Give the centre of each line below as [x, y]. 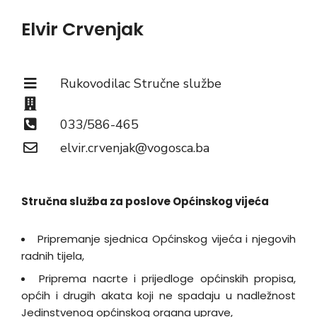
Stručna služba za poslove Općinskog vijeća [145, 201]
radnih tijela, [53, 256]
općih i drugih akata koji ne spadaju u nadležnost [158, 295]
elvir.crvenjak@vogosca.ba [135, 148]
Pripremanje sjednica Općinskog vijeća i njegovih [167, 239]
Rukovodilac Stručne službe [141, 83]
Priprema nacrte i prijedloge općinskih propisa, [168, 278]
